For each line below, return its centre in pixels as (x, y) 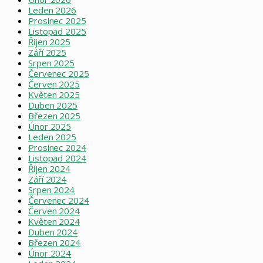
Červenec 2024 (59, 200)
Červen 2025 (54, 84)
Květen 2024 (54, 221)
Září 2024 (48, 179)
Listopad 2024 (57, 158)
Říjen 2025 (49, 41)
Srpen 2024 (51, 189)
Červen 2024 (54, 210)
